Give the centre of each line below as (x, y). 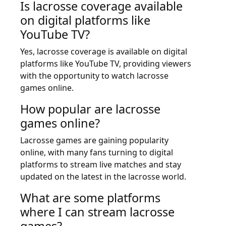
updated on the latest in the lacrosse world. (103, 176)
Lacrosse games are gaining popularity (94, 140)
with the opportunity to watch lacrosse (94, 75)
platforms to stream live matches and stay (101, 164)
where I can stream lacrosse (97, 212)
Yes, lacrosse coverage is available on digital (104, 51)
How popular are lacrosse (90, 109)
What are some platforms (90, 197)
